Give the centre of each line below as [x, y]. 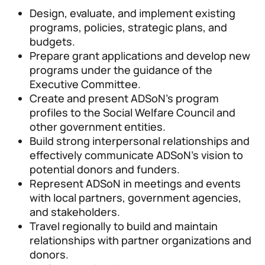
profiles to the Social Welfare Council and [132, 113]
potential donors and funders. [105, 169]
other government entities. [98, 127]
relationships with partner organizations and [140, 240]
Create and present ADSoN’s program [124, 98]
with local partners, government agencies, [135, 198]
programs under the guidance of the [121, 70]
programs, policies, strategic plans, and [128, 28]
